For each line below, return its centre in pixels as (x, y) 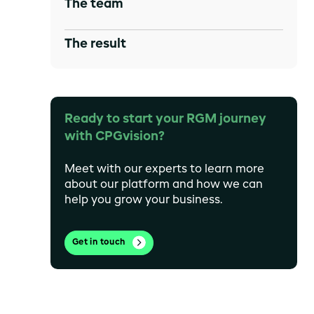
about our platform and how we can (164, 185)
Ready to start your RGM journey (165, 120)
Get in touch (99, 242)
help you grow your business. (143, 200)
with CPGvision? (115, 137)
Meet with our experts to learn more (164, 169)
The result (95, 44)
